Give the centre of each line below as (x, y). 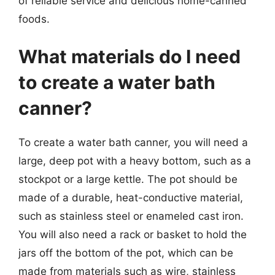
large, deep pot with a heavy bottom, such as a (135, 161)
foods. (34, 19)
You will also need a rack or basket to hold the (133, 234)
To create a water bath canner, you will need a (133, 142)
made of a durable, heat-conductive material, (131, 198)
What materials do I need (130, 56)
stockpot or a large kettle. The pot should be (128, 179)
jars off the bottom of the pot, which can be (126, 253)
